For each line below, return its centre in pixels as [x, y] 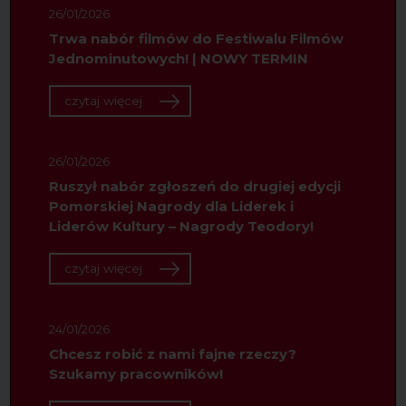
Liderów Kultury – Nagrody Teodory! [181, 226]
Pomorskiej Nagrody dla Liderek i [171, 206]
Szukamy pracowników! [135, 373]
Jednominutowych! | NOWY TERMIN [178, 58]
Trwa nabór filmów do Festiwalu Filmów [196, 38]
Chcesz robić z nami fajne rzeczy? [172, 353]
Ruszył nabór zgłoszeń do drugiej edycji [194, 186]
